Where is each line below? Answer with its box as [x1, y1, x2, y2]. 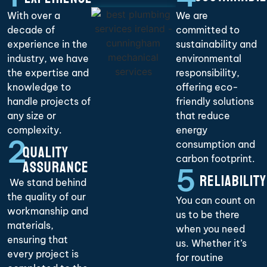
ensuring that [7, 234, 68, 246]
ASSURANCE [22, 158, 89, 178]
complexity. [7, 123, 62, 136]
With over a [7, 9, 60, 21]
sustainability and [175, 38, 257, 50]
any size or [7, 109, 56, 122]
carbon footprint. [175, 152, 255, 164]
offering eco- [175, 80, 238, 93]
